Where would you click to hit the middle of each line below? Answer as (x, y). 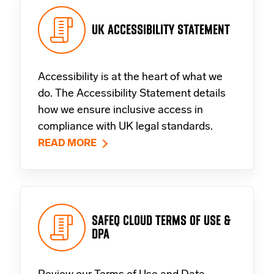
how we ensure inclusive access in (120, 111)
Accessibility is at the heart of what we (130, 78)
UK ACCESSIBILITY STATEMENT (161, 30)
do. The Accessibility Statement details (132, 94)
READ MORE (67, 144)
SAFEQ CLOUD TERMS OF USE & (161, 221)
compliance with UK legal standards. (125, 127)
